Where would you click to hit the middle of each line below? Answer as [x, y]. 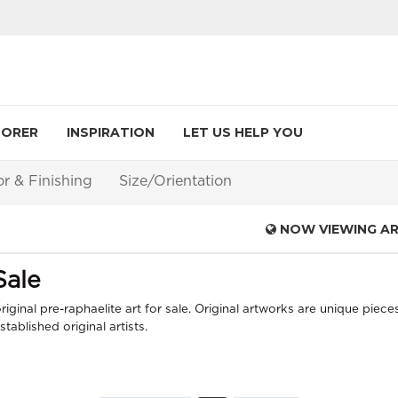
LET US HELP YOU [243, 132]
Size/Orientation [175, 181]
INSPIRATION [111, 132]
